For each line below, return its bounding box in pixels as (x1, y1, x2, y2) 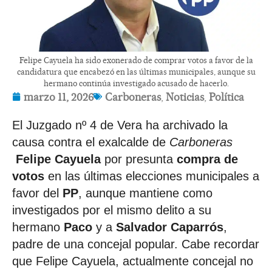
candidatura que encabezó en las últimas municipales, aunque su (16, 66, 256, 76)
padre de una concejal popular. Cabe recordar (12, 237, 259, 251)
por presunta (101, 152, 177, 166)
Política (209, 90, 244, 103)
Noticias (166, 90, 204, 103)
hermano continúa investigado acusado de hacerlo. (43, 78, 229, 88)
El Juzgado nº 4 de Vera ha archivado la (12, 118, 228, 132)
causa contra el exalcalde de (12, 135, 169, 149)
